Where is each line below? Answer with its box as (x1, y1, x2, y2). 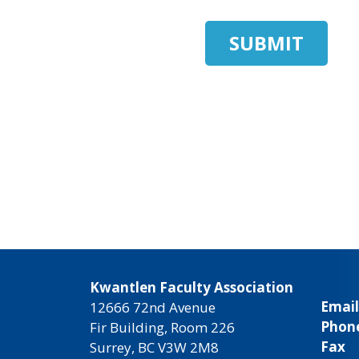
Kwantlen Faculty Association (90, 278, 293, 296)
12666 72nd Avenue (90, 298, 216, 317)
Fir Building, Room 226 (90, 318, 235, 337)
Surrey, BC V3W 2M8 (90, 338, 219, 357)
